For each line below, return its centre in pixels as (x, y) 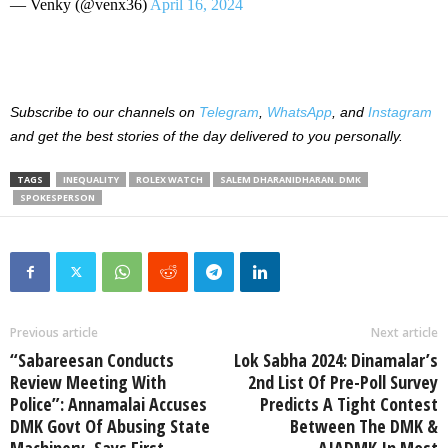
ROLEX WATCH (169, 179)
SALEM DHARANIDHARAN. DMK (290, 179)
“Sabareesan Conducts (92, 359)
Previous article (54, 332)
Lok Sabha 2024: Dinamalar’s (336, 359)
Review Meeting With (88, 381)
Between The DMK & (364, 425)
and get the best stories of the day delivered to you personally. (206, 135)
